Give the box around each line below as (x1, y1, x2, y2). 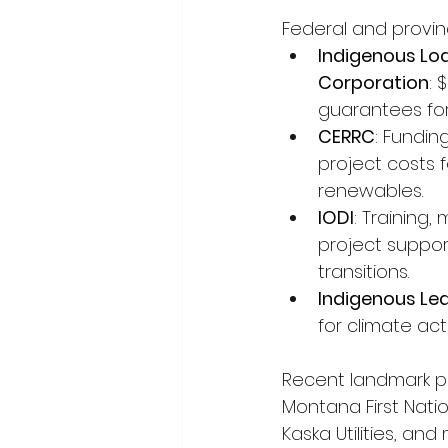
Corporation (318, 70, 429, 96)
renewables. (318, 178, 423, 204)
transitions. (318, 259, 409, 285)
